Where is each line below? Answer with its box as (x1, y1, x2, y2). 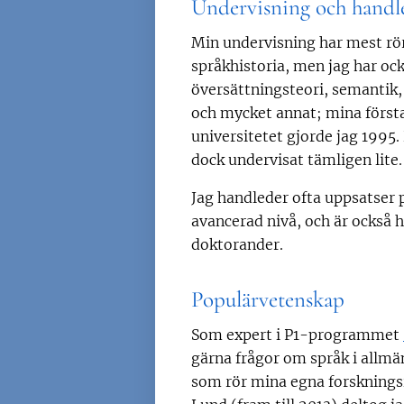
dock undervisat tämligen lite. (191, 151, 402, 170)
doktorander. (191, 235, 283, 254)
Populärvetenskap (191, 286, 344, 314)
